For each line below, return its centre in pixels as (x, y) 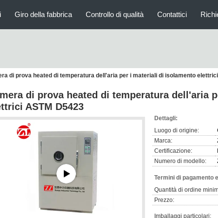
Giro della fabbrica (43, 14)
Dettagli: (166, 118)
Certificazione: (173, 151)
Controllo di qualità (115, 14)
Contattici (172, 14)
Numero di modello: (180, 161)
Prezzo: (164, 200)
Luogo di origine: (177, 130)
